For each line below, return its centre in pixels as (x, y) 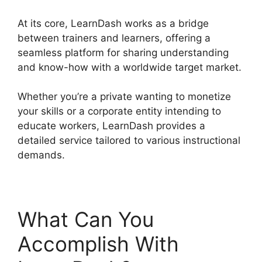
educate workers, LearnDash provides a (111, 126)
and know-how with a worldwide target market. (130, 67)
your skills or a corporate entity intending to (119, 111)
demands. (41, 155)
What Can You (86, 220)
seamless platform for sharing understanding (123, 52)
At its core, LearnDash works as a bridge (113, 23)
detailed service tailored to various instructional (129, 141)
